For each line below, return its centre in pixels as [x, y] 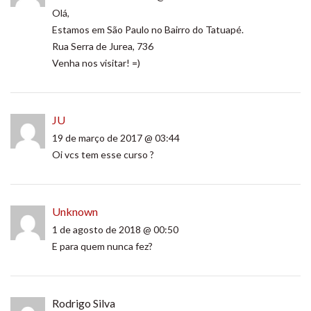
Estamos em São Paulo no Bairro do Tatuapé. [148, 30]
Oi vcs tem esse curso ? [103, 154]
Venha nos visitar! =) [96, 63]
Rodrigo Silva [84, 303]
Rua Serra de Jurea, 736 [103, 46]
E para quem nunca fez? [102, 246]
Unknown [75, 211]
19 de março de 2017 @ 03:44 [116, 138]
